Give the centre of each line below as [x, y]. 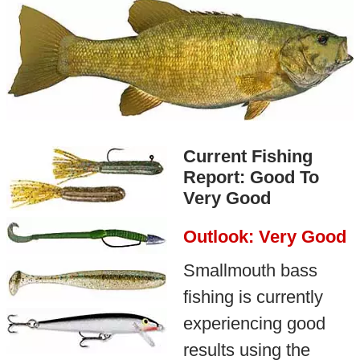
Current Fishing [247, 156]
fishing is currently [253, 297]
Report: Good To [251, 177]
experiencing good [254, 323]
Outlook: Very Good [264, 236]
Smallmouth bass [250, 270]
